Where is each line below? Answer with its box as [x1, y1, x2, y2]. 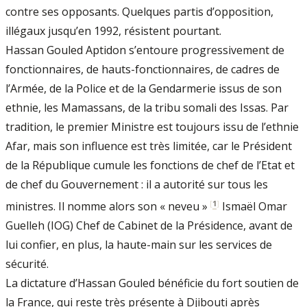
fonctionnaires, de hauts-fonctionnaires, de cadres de [5, 62, 280, 77]
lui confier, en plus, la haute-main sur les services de [5, 237, 272, 253]
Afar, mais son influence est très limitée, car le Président [5, 138, 292, 153]
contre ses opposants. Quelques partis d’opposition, [5, 4, 273, 19]
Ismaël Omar [219, 199, 287, 214]
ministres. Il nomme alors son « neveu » [5, 199, 208, 214]
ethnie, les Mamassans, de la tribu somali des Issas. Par [5, 100, 288, 115]
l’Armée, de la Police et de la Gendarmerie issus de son [5, 81, 282, 96]
